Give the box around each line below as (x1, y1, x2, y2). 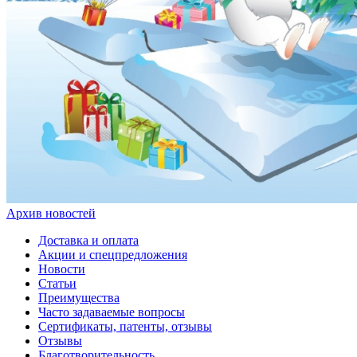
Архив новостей (6, 206, 96, 221)
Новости (38, 262, 85, 277)
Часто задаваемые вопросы (38, 305, 185, 320)
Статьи (38, 277, 76, 291)
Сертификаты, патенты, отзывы (38, 320, 212, 334)
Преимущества (38, 291, 120, 305)
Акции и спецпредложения (38, 248, 187, 262)
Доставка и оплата (38, 233, 139, 248)
